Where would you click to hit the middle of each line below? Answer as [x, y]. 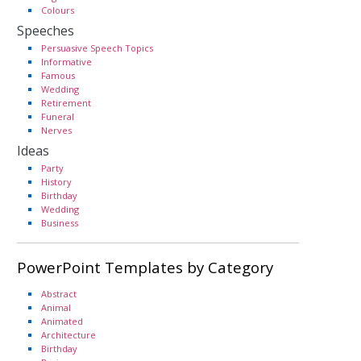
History [56, 182]
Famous [58, 75]
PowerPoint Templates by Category [145, 267]
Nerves [56, 130]
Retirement [66, 103]
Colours [58, 10]
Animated [62, 321]
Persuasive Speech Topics [97, 48]
